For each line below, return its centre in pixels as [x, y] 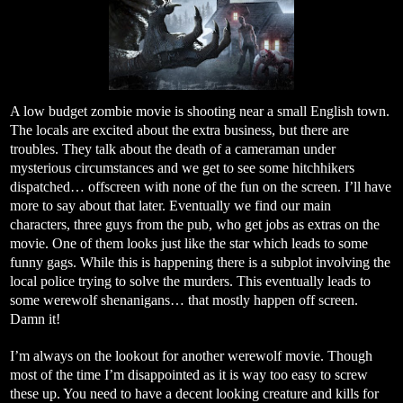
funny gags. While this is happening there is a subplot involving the [200, 262]
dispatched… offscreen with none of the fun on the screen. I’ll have [201, 186]
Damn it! [35, 318]
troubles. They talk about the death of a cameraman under [173, 148]
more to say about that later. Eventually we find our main [170, 205]
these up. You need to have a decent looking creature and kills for [194, 393]
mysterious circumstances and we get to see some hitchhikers [182, 167]
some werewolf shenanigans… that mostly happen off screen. [184, 300]
